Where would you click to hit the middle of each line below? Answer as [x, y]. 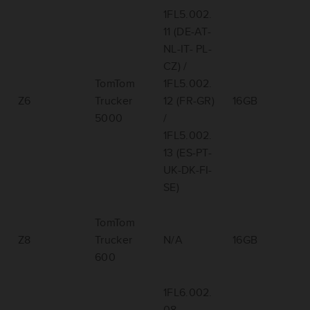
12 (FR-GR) [189, 101]
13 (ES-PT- [188, 153]
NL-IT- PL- [188, 49]
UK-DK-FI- [188, 170]
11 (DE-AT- [187, 32]
